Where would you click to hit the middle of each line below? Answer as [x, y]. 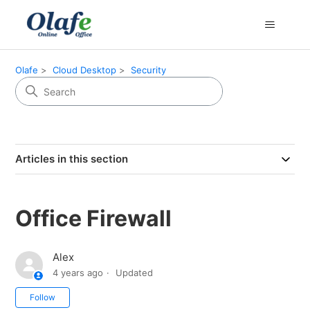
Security [149, 70]
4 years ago [78, 273]
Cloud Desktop [85, 70]
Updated [135, 273]
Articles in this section [72, 159]
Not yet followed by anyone [137, 295]
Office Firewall [94, 218]
